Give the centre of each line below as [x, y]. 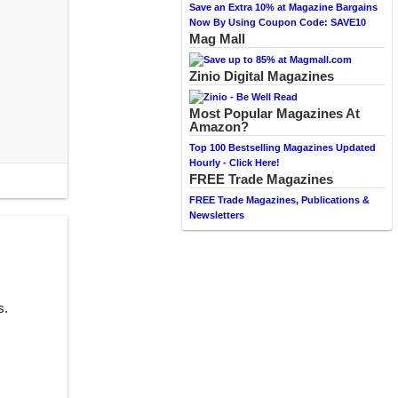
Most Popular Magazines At [275, 113]
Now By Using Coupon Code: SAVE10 [278, 22]
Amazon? [219, 127]
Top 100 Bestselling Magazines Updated [283, 147]
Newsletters [217, 215]
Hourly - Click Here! [235, 163]
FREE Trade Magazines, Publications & [279, 200]
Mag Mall [217, 39]
